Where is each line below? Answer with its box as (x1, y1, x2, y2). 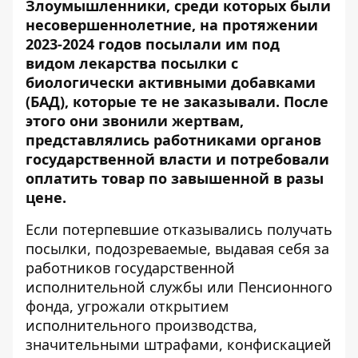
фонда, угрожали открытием (26, 296, 229, 316)
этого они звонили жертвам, (26, 111, 244, 130)
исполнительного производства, (26, 316, 257, 335)
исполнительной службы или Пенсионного (26, 277, 332, 296)
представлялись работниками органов (26, 130, 321, 149)
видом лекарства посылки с (26, 54, 238, 73)
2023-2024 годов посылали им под (26, 34, 280, 54)
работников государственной (26, 258, 235, 277)
